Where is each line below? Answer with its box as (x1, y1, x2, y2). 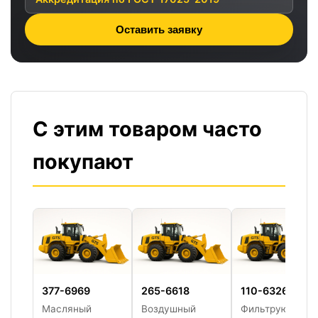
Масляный (42, 302, 92, 314)
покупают (33, 148, 133, 174)
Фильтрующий (241, 302, 309, 314)
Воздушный (141, 302, 196, 314)
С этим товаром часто (33, 116, 262, 141)
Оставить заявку (116, 23, 202, 35)
